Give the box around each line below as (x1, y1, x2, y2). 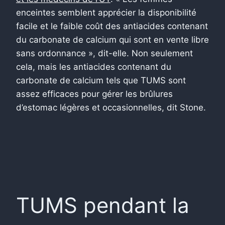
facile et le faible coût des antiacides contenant (16, 21, 208, 31)
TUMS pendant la (16, 192, 189, 218)
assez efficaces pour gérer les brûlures (16, 88, 173, 99)
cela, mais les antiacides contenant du (16, 61, 171, 72)
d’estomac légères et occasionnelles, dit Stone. (16, 102, 206, 113)
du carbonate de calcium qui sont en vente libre (16, 34, 209, 45)
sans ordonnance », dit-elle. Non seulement (16, 48, 193, 58)
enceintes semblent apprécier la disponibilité (16, 7, 196, 18)
